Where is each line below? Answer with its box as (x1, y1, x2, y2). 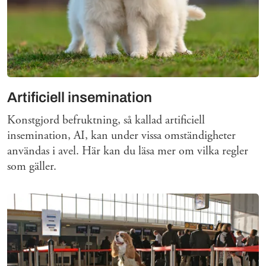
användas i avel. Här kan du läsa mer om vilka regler (7, 143, 248, 159)
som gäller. (7, 159, 56, 174)
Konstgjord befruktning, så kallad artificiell (7, 112, 205, 128)
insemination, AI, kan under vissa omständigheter (7, 128, 236, 143)
